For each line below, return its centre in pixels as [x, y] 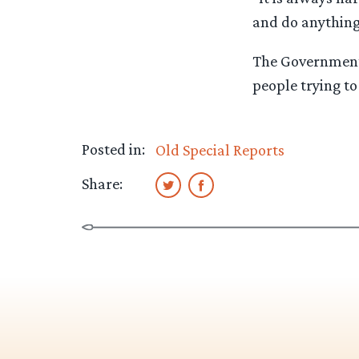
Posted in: [113, 149]
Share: [102, 183]
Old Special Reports [220, 149]
